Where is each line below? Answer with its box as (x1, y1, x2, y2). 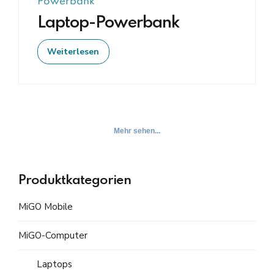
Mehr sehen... (114, 127, 160, 136)
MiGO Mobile (18, 200, 73, 213)
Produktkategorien (18, 174, 131, 188)
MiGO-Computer (18, 229, 87, 242)
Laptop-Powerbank (37, 15, 180, 32)
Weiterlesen (47, 45, 100, 57)
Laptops (37, 257, 72, 270)
